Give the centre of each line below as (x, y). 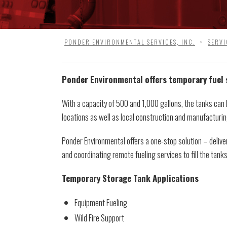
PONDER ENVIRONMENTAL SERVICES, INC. (130, 42)
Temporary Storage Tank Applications (130, 178)
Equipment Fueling (101, 202)
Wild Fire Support (99, 218)
